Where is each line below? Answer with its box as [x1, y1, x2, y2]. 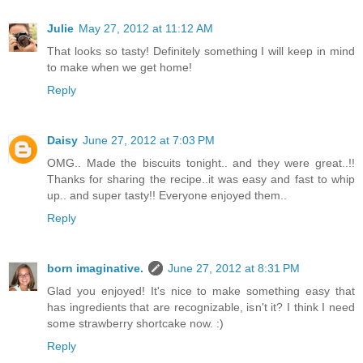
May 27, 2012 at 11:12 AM [79, 21, 213, 35]
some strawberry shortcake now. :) [47, 316, 224, 330]
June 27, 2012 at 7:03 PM [83, 133, 215, 147]
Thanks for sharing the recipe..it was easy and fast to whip [47, 172, 355, 186]
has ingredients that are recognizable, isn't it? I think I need [47, 300, 355, 314]
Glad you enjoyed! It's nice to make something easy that [47, 284, 355, 297]
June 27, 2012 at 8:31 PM [168, 261, 300, 275]
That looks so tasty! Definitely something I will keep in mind [47, 44, 355, 58]
